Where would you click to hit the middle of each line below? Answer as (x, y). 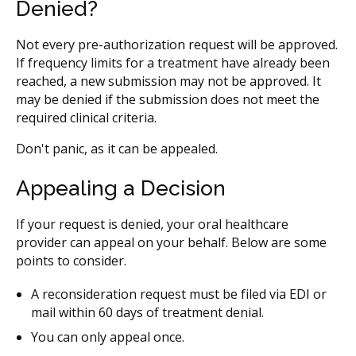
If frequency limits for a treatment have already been (173, 62)
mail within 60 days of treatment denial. (148, 313)
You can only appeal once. (108, 337)
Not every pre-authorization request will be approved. (177, 44)
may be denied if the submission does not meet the (168, 99)
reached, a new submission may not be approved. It (168, 81)
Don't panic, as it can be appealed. (117, 148)
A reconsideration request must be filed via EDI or (179, 294)
